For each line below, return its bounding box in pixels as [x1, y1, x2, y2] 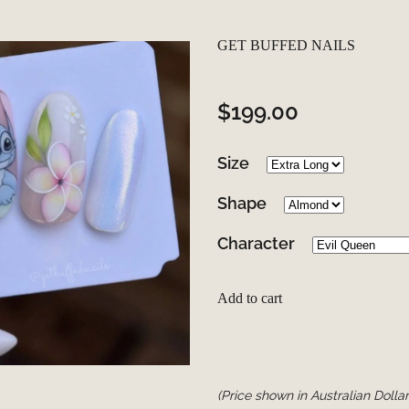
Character [216, 230, 299, 254]
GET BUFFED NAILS [216, 37, 355, 54]
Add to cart [216, 290, 282, 307]
